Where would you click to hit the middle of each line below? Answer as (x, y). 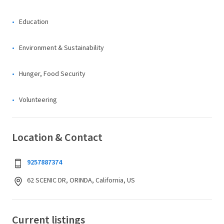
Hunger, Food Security (52, 74)
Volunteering (38, 100)
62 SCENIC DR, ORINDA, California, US (81, 180)
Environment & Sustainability (61, 48)
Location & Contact (57, 137)
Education (34, 22)
